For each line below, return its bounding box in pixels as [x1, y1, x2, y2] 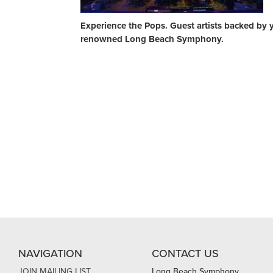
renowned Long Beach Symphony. [80, 34, 226, 44]
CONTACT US [152, 247, 219, 260]
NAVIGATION [18, 247, 82, 260]
